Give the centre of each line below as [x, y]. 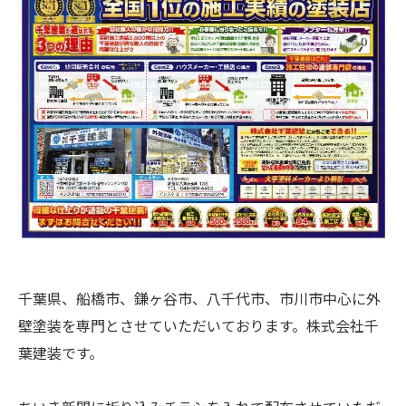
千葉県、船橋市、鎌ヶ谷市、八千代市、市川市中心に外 [199, 298]
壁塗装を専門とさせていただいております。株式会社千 [198, 325]
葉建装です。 [61, 352]
